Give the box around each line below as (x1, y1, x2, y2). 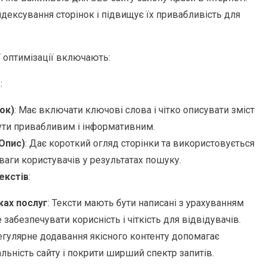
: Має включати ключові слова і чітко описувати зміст (14, 104, 254, 116)
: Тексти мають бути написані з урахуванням (48, 197, 244, 209)
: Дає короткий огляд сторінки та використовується (25, 138, 254, 150)
